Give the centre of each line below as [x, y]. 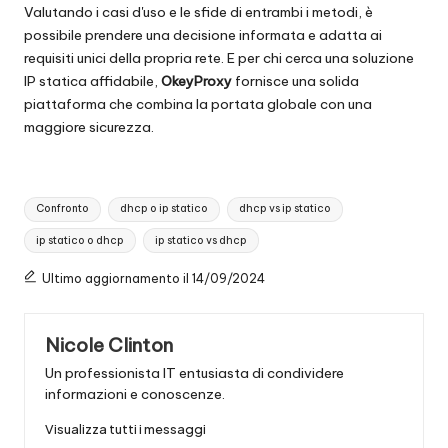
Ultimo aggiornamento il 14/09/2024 [153, 278]
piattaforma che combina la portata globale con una [198, 103]
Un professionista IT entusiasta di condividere [194, 373]
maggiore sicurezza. [89, 126]
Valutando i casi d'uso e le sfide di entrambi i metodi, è [198, 11]
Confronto [63, 209]
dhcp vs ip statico [284, 209]
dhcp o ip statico [163, 209]
